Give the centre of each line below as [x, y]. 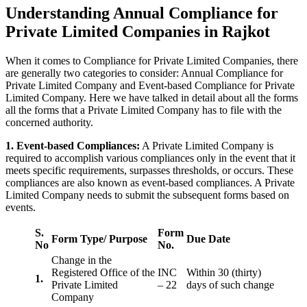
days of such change [230, 285]
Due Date [208, 239]
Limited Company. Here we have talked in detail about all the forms [152, 98]
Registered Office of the [103, 273]
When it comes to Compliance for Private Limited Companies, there [152, 61]
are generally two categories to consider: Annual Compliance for [144, 73]
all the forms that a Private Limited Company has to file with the [144, 110]
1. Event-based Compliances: [73, 146]
